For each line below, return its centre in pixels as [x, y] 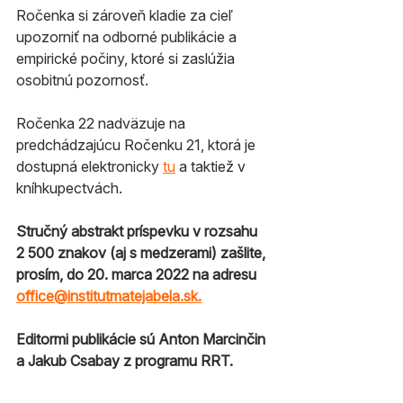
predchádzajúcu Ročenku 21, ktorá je [138, 145]
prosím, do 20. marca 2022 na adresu [138, 274]
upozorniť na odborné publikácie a [128, 37]
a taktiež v [212, 166]
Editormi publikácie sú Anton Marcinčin [143, 339]
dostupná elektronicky [90, 166]
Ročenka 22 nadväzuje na [103, 123]
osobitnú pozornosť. [82, 80]
